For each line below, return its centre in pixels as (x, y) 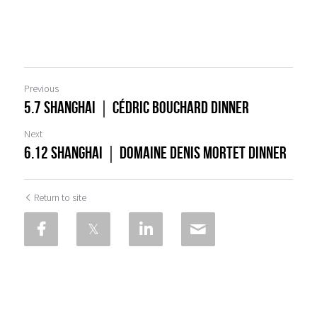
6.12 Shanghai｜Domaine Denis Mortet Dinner (155, 152)
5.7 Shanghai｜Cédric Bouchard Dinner (137, 107)
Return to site (60, 197)
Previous (41, 88)
